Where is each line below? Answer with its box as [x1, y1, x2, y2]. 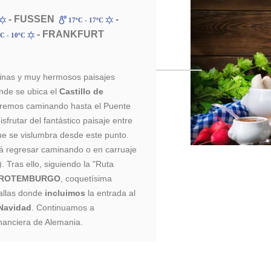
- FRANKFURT [34, 29, 105, 39]
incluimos [45, 188, 88, 198]
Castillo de [59, 87, 104, 96]
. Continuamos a [31, 203, 95, 212]
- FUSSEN [6, 14, 55, 24]
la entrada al [88, 188, 136, 198]
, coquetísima [60, 174, 113, 183]
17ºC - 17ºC [66, 16, 105, 24]
